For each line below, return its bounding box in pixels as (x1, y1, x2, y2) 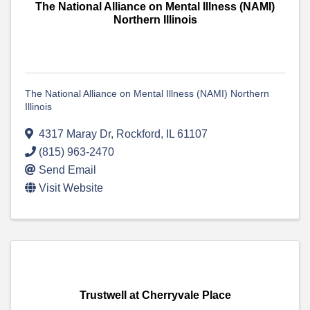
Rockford (116, 128, 161, 140)
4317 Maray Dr (39, 128, 111, 140)
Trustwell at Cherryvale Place (79, 289, 231, 302)
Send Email (39, 164, 96, 176)
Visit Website (39, 182, 103, 194)
